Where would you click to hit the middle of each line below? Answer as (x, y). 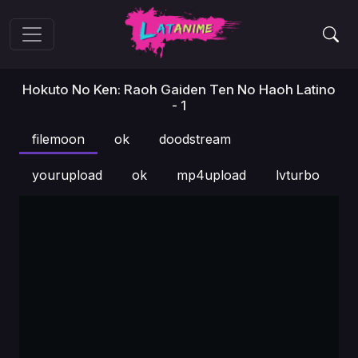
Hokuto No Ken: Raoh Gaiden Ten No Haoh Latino (179, 89)
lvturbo (298, 175)
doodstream (195, 139)
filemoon (58, 139)
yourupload (67, 175)
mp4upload (211, 175)
